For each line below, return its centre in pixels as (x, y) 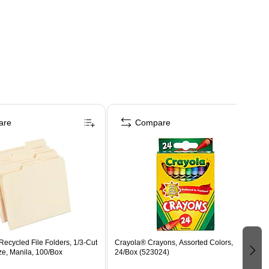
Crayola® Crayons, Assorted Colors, (174, 242)
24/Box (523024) (142, 252)
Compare (153, 122)
